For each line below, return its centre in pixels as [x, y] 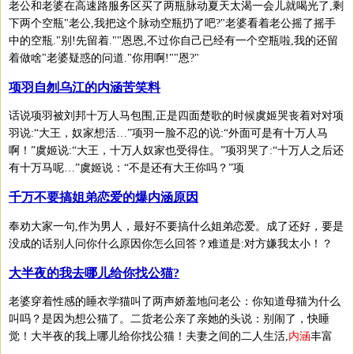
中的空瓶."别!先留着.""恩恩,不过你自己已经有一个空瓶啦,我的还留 [173, 40]
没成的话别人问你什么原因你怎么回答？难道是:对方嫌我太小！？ [171, 243]
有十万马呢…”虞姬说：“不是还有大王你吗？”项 [126, 168]
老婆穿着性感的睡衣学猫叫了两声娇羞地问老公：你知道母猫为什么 [175, 302]
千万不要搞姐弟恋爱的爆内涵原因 [104, 198]
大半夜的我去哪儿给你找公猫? [94, 273]
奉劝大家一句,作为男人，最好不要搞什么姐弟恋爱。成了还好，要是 [176, 226]
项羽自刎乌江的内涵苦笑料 [85, 87]
